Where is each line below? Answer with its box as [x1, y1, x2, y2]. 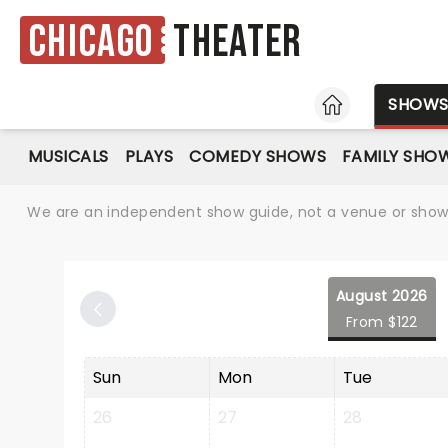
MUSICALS [28, 145, 109, 168]
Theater [173, 16, 303, 70]
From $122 [345, 312, 418, 332]
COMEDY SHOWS [189, 145, 327, 168]
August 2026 [336, 286, 428, 306]
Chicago [28, 15, 154, 69]
